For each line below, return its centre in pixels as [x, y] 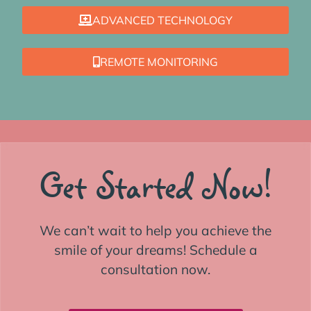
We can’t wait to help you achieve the [155, 231]
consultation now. [155, 270]
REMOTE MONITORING [159, 62]
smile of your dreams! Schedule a [155, 250]
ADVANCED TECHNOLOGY [162, 20]
